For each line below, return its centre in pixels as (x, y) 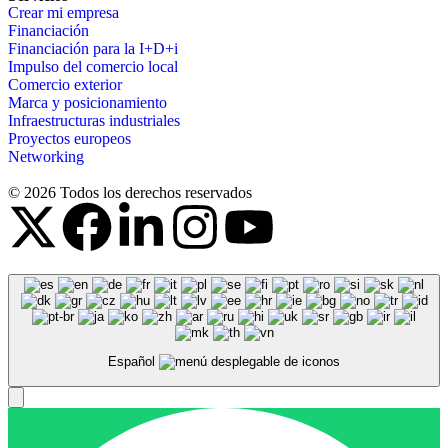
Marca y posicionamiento (87, 102)
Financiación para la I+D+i (93, 48)
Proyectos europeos (69, 138)
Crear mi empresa (63, 12)
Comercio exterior (65, 84)
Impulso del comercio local (93, 66)
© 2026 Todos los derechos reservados (130, 192)
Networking (46, 156)
